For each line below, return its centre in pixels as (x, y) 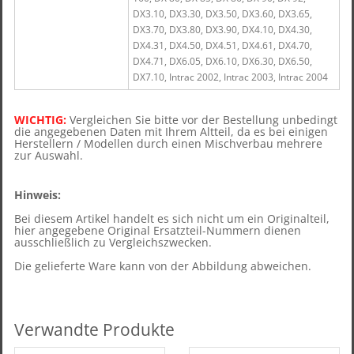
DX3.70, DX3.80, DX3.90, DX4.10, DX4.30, (222, 30)
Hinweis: (38, 195)
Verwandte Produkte (94, 330)
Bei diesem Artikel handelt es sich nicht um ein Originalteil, (172, 218)
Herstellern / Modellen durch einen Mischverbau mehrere (168, 143)
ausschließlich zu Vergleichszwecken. (113, 242)
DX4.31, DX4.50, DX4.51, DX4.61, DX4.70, (222, 45)
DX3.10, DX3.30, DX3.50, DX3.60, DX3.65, (222, 14)
